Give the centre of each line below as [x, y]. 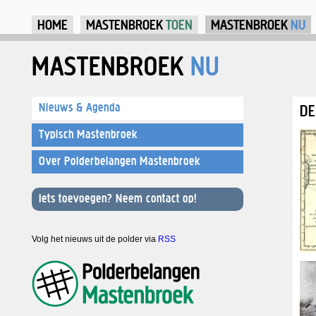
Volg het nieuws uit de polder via [95, 239]
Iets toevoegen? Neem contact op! [118, 198]
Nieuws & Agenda [80, 107]
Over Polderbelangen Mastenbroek [120, 161]
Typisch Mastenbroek [88, 134]
